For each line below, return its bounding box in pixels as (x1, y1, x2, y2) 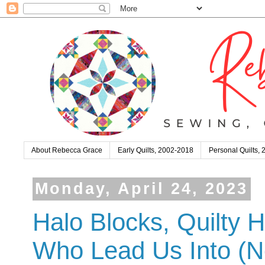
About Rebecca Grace (31, 146, 102, 155)
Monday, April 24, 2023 (35, 180, 248, 198)
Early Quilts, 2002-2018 (118, 146, 193, 155)
